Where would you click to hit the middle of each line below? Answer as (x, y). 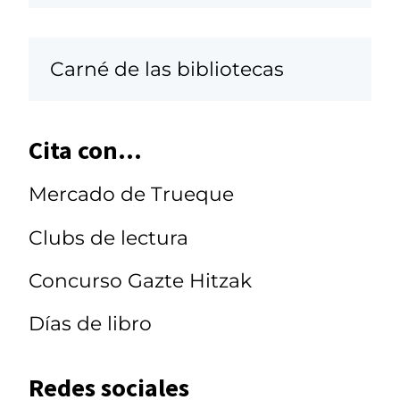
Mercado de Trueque (131, 194)
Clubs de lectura (108, 237)
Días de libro (90, 324)
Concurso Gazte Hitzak (140, 280)
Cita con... (85, 150)
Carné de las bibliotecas (167, 69)
